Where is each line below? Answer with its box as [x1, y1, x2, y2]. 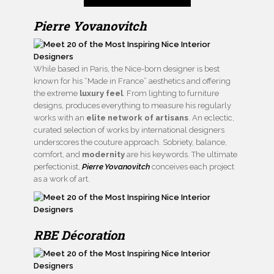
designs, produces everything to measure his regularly [34, 101, 231, 111]
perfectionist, [34, 162, 82, 172]
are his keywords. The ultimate [127, 150, 237, 160]
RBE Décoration [34, 227, 125, 243]
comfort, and [34, 150, 82, 160]
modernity [82, 150, 127, 160]
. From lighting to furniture [123, 89, 219, 98]
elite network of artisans [86, 113, 188, 123]
